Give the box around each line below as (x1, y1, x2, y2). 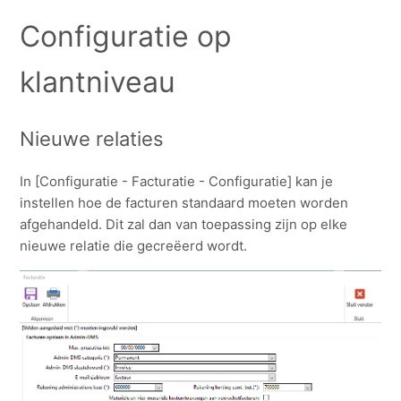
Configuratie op (20, 18, 233, 54)
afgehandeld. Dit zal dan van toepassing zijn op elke (20, 216, 348, 234)
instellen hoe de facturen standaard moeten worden (20, 194, 349, 212)
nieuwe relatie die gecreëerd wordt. (20, 237, 248, 255)
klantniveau (20, 64, 176, 99)
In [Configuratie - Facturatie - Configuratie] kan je (20, 173, 334, 191)
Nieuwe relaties (20, 127, 165, 151)
